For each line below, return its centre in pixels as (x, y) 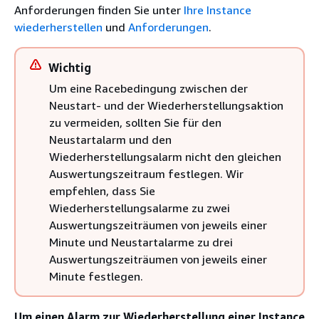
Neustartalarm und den (110, 140)
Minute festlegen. (96, 276)
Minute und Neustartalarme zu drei (141, 242)
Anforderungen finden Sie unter (99, 10)
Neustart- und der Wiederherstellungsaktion (166, 105)
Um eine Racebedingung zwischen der (148, 88)
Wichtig (70, 68)
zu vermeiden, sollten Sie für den (135, 122)
